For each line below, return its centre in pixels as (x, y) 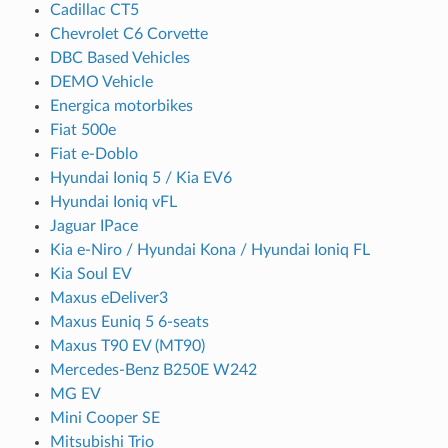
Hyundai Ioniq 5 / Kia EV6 (140, 177)
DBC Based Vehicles (119, 57)
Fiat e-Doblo (93, 153)
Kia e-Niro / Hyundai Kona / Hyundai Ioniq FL (209, 249)
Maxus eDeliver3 (108, 297)
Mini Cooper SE (104, 417)
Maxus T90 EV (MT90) (127, 345)
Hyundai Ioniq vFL (113, 201)
